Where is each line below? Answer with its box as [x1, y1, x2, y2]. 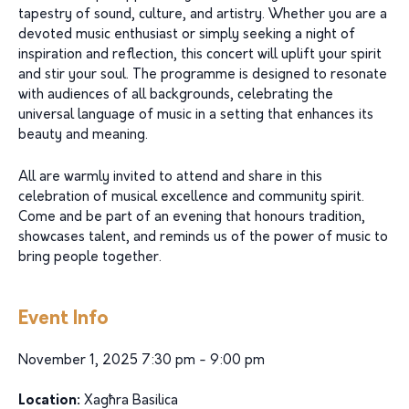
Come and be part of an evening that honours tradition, [18, 211, 365, 225]
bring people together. [18, 251, 162, 265]
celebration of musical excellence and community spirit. [18, 191, 364, 204]
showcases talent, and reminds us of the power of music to [18, 231, 388, 245]
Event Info [18, 309, 109, 329]
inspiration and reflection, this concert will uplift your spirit [18, 48, 382, 62]
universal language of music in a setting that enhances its [18, 109, 373, 122]
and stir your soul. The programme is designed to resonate [18, 68, 387, 82]
